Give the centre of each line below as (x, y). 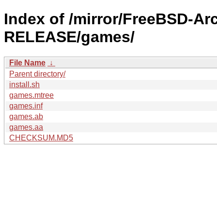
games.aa (26, 127)
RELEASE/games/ (69, 37)
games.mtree (31, 95)
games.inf (26, 106)
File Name (27, 62)
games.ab (26, 116)
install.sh (24, 84)
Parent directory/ (37, 74)
